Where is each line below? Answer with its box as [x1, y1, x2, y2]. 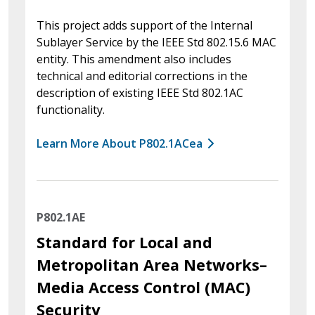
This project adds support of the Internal [37, 17, 252, 33]
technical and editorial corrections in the [37, 67, 247, 84]
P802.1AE [37, 209, 85, 225]
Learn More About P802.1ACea [37, 135, 202, 151]
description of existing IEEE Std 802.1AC [37, 84, 243, 101]
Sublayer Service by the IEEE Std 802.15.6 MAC [37, 34, 276, 50]
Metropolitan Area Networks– [37, 254, 267, 275]
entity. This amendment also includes [37, 51, 231, 67]
